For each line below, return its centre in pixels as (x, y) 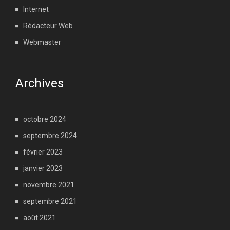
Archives (40, 83)
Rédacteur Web (48, 26)
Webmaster (42, 42)
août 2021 (40, 218)
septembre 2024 (50, 136)
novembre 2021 (49, 185)
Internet (36, 9)
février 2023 (43, 152)
